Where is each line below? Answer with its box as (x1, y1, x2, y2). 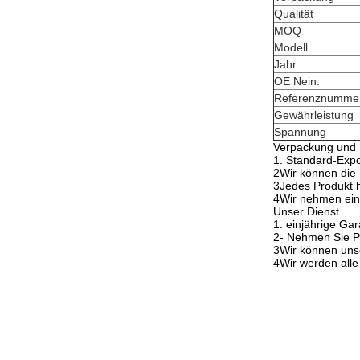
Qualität (274, 7, 313, 20)
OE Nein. (274, 75, 320, 88)
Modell (274, 41, 308, 54)
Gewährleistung (274, 108, 354, 121)
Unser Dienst (273, 205, 339, 218)
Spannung (274, 125, 326, 138)
